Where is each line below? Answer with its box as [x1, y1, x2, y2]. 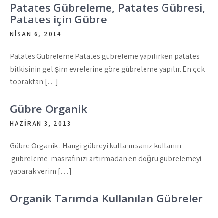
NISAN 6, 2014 [10, 30, 62, 38]
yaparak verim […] [10, 166, 72, 176]
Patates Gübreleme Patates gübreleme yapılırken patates [10, 51, 200, 61]
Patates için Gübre [10, 12, 107, 26]
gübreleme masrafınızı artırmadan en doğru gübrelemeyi [10, 153, 201, 163]
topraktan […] [10, 76, 58, 87]
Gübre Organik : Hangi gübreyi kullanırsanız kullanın [10, 141, 181, 151]
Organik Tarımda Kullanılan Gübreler [10, 191, 203, 205]
